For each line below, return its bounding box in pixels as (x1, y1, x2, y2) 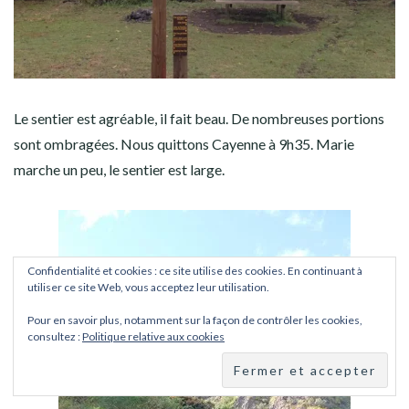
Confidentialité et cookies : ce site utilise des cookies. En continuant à (27, 264, 362, 278)
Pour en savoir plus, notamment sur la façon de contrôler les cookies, (27, 313, 362, 327)
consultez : (27, 330, 82, 343)
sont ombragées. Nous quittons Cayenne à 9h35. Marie (14, 135, 354, 153)
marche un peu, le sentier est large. (14, 161, 225, 179)
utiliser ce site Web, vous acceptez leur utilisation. (27, 280, 269, 294)
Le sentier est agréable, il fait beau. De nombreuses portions (14, 110, 384, 128)
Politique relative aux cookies (82, 330, 225, 343)
